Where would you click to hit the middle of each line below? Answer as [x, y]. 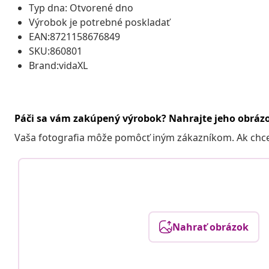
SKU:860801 [56, 51]
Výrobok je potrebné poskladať [99, 22]
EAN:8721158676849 [74, 36]
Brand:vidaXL [58, 65]
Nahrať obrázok [210, 227]
